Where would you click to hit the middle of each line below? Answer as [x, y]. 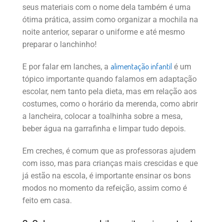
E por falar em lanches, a [66, 67]
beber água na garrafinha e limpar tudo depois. [104, 129]
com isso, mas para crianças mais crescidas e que [110, 164]
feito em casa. [47, 201]
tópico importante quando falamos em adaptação [110, 79]
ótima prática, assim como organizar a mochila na [110, 20]
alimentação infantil [141, 67]
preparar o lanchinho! [59, 45]
